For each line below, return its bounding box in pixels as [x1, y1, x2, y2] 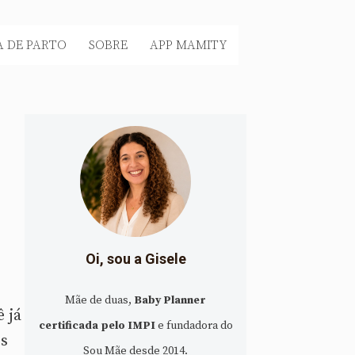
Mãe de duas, [65, 292, 134, 307]
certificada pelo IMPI [38, 318, 155, 333]
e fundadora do [155, 318, 233, 333]
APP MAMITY [150, 36, 227, 53]
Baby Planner [134, 292, 206, 307]
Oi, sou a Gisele [85, 250, 186, 267]
